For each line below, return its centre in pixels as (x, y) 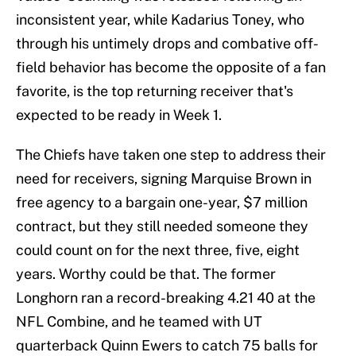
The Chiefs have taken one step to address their (171, 155)
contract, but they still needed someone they (162, 226)
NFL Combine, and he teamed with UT (139, 322)
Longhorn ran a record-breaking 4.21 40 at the (166, 298)
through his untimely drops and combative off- (167, 44)
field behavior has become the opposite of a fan (171, 68)
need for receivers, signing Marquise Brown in (164, 179)
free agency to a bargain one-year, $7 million (162, 203)
